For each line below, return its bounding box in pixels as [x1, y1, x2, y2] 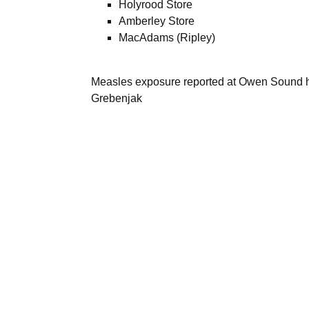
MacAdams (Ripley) [119, 32, 215, 43]
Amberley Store [119, 15, 195, 27]
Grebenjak [91, 92, 142, 104]
